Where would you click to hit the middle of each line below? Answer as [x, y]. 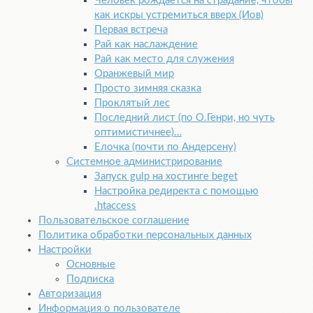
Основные [91, 265]
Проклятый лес [132, 103]
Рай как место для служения [164, 59]
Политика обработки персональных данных [145, 235]
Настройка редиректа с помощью [176, 191]
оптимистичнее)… [138, 133]
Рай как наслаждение [146, 45]
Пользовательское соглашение [114, 221]
